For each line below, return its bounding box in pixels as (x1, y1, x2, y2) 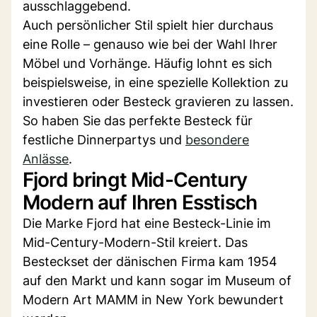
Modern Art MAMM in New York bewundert (23, 292, 284, 307)
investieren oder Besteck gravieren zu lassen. (23, 93, 294, 109)
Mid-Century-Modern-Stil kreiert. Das (23, 234, 248, 250)
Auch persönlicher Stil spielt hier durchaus (23, 17, 273, 33)
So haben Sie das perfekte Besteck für (23, 113, 253, 128)
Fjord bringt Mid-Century (23, 167, 247, 192)
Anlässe (23, 151, 69, 166)
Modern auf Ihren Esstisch (23, 190, 258, 214)
